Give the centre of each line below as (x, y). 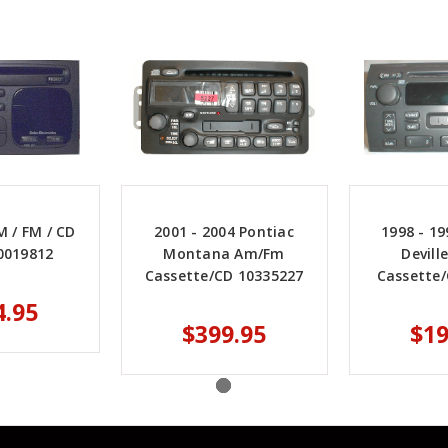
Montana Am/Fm (224, 254)
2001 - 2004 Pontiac (224, 232)
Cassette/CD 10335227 (224, 276)
